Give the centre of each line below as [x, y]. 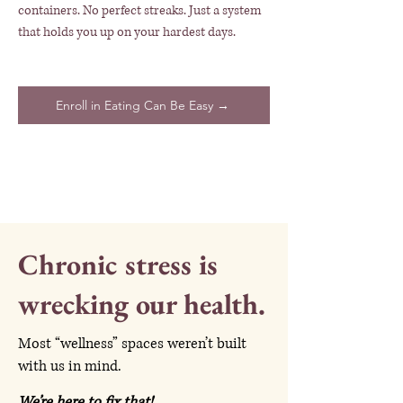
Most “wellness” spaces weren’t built [132, 343]
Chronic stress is [118, 264]
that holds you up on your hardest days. [127, 31]
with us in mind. [70, 366]
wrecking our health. [142, 304]
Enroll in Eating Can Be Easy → [142, 105]
